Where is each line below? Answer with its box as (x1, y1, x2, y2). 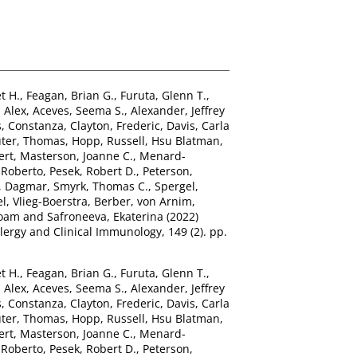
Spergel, (155, 178, 198, 194)
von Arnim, (137, 193, 195, 209)
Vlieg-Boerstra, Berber (13, 193, 131, 209)
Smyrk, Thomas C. (53, 178, 148, 194)
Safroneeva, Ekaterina (47, 208, 163, 224)
